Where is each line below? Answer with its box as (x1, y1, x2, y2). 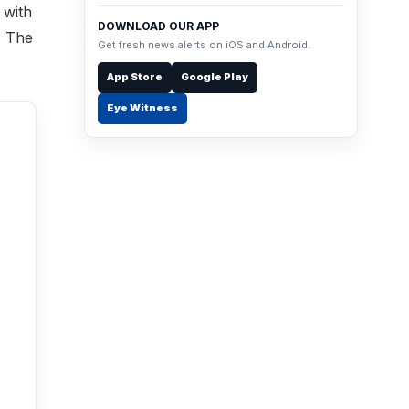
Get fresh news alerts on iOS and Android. (98, 37, 310, 51)
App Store (107, 70, 163, 84)
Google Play (181, 70, 248, 84)
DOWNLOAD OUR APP (98, 18, 219, 33)
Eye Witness (107, 101, 178, 115)
